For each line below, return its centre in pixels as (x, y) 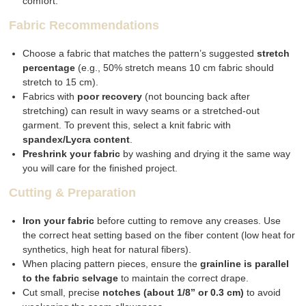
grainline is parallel (245, 264)
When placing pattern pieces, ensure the (112, 264)
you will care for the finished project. (100, 168)
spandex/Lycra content (76, 140)
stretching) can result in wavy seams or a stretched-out (141, 111)
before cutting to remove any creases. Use (188, 221)
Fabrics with (50, 97)
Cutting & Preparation (73, 193)
